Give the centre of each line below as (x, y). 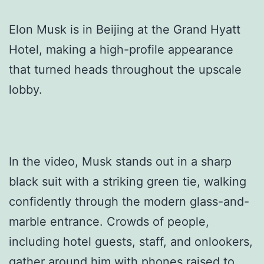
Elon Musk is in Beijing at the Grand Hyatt (125, 29)
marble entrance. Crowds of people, (109, 221)
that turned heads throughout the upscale (125, 69)
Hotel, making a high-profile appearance (121, 49)
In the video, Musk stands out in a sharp (120, 161)
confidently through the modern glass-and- (129, 201)
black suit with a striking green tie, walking (128, 181)
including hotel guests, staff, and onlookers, (131, 241)
